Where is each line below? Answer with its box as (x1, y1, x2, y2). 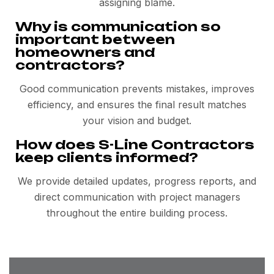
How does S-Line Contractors (15, 136, 254, 153)
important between (15, 31, 175, 48)
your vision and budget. (83, 114, 191, 127)
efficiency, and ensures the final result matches (28, 98, 246, 111)
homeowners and (15, 44, 155, 61)
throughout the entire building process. (46, 207, 228, 220)
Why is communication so (15, 18, 221, 35)
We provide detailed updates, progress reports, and (18, 175, 256, 188)
